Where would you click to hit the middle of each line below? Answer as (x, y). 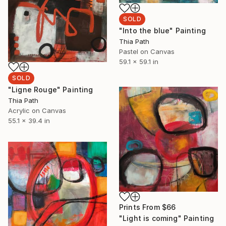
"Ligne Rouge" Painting (51, 89)
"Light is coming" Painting (167, 218)
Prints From (140, 207)
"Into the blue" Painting (162, 31)
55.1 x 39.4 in (29, 120)
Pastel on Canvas (147, 52)
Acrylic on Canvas (37, 110)
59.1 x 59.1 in (139, 62)
